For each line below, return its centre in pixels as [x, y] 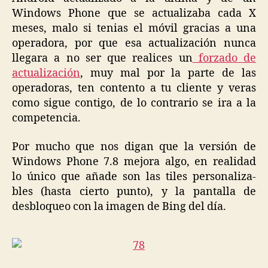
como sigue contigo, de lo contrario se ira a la [134, 103]
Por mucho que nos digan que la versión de [134, 147]
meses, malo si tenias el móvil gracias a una [134, 29]
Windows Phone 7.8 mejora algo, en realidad [134, 162]
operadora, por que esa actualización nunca [134, 44]
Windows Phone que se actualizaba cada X [134, 14]
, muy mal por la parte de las [168, 74]
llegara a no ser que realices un [102, 59]
